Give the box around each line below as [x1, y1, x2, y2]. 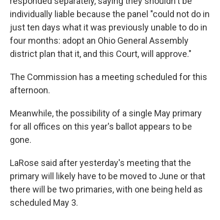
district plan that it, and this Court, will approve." [10, 49, 192, 59]
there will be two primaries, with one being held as [10, 184, 203, 195]
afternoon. [10, 85, 50, 96]
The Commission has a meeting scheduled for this [10, 72, 207, 82]
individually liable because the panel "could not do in [10, 9, 210, 20]
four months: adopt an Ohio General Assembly [10, 35, 189, 46]
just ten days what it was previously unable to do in [10, 22, 207, 33]
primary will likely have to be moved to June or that [10, 171, 205, 182]
